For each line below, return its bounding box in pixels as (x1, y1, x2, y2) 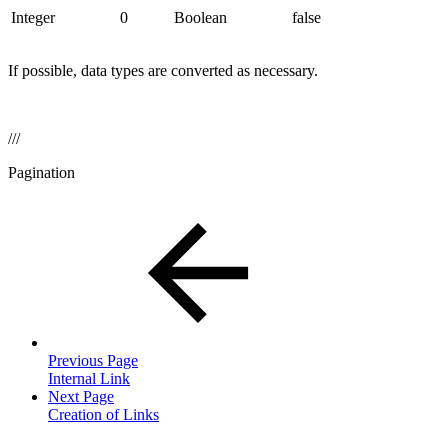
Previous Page (48, 351, 138, 369)
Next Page (48, 387, 114, 405)
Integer (11, 8, 55, 26)
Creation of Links (48, 405, 159, 423)
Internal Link (48, 369, 130, 387)
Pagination (8, 163, 75, 181)
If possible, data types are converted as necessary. (8, 61, 318, 79)
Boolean (174, 8, 227, 26)
